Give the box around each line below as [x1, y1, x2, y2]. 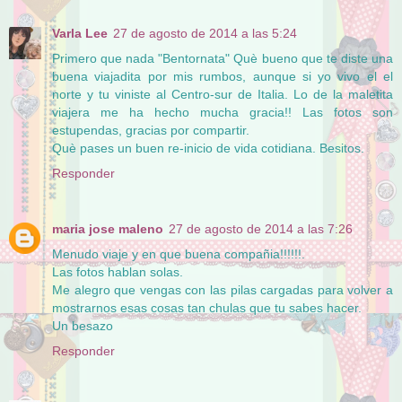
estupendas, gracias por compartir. [52, 122, 249, 137]
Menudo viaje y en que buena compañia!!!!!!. [52, 246, 305, 261]
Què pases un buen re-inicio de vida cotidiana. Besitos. [52, 140, 364, 155]
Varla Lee [52, 25, 108, 40]
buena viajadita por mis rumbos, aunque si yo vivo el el [52, 68, 393, 83]
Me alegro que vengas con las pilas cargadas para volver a [52, 282, 393, 297]
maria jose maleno [52, 221, 163, 236]
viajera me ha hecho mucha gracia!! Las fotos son [52, 104, 393, 119]
